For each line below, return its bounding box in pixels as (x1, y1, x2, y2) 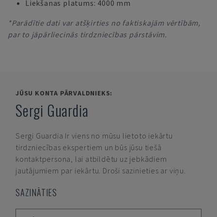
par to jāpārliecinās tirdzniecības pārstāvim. (8, 30, 167, 39)
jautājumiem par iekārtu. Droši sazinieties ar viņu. (15, 166, 186, 175)
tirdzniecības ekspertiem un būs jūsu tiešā (15, 142, 162, 152)
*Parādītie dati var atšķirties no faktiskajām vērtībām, (8, 18, 201, 28)
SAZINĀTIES (15, 186, 57, 199)
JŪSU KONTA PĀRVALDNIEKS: (15, 89, 113, 97)
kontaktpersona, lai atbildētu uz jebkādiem (15, 154, 167, 164)
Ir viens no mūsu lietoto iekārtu (65, 131, 173, 140)
